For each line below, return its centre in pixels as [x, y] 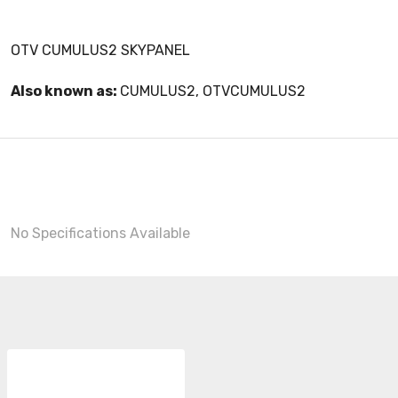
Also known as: [65, 91]
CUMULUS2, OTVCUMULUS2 [213, 91]
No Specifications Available [100, 233]
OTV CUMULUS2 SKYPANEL [100, 50]
